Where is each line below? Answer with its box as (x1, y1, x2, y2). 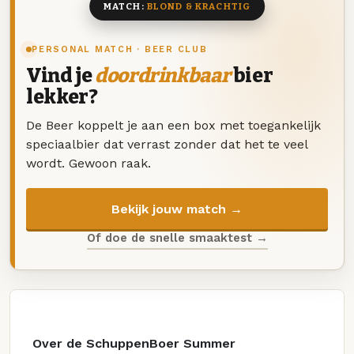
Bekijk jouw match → (111, 201, 243, 217)
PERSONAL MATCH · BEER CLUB (32, 43, 208, 55)
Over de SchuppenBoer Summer (32, 335, 235, 351)
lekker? (26, 85, 98, 109)
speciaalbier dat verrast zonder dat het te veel (26, 136, 307, 152)
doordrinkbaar (95, 63, 231, 88)
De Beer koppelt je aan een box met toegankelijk (26, 117, 321, 133)
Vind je (26, 63, 96, 88)
